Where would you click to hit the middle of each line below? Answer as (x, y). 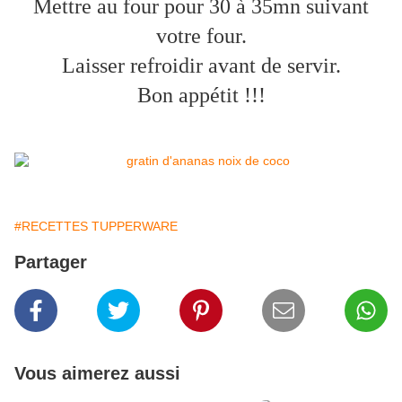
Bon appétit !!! (201, 96)
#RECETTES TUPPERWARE (96, 227)
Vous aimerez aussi (97, 374)
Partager (51, 262)
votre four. (201, 36)
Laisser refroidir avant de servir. (201, 66)
